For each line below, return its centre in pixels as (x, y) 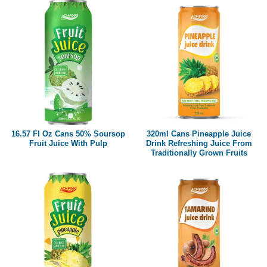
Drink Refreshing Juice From (199, 143)
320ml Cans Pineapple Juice (199, 133)
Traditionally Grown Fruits (199, 153)
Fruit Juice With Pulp (68, 143)
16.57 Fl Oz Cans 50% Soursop (68, 133)
